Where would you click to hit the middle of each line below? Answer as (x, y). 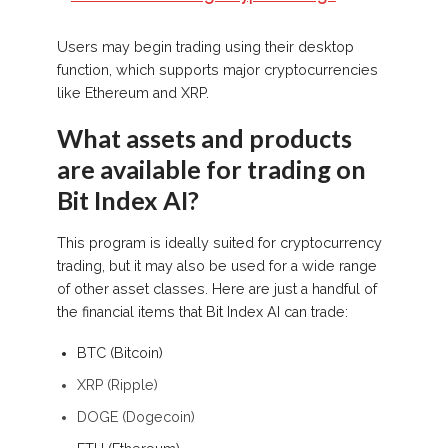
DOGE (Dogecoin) (135, 417)
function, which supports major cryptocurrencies (217, 70)
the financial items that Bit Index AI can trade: (202, 312)
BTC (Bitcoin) (119, 353)
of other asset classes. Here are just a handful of (216, 289)
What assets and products (204, 138)
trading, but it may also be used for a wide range (216, 266)
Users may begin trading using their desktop (205, 47)
